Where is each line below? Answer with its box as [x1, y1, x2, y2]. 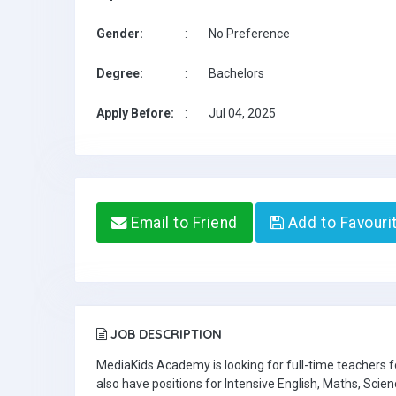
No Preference [209, 27, 290, 41]
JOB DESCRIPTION [107, 326, 222, 342]
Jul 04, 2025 [209, 106, 276, 120]
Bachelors [209, 66, 264, 80]
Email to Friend [126, 214, 238, 232]
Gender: [96, 27, 143, 41]
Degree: [96, 66, 143, 80]
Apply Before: [96, 106, 174, 120]
